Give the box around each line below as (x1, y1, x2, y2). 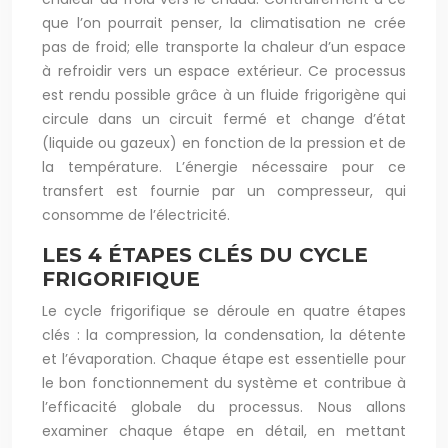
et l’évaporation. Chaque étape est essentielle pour (42, 349, 406, 369)
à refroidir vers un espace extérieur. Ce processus (42, 61, 406, 81)
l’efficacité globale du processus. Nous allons (42, 397, 406, 417)
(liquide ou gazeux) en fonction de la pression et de (42, 133, 406, 153)
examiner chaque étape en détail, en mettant (42, 421, 406, 441)
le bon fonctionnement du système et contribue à (42, 373, 406, 393)
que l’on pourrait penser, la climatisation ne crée (42, 13, 406, 33)
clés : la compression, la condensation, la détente (42, 325, 406, 345)
